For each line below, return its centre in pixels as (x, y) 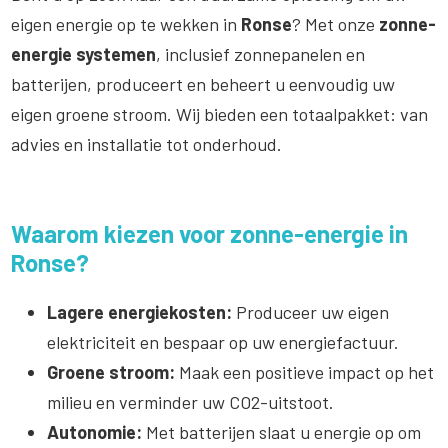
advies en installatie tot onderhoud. (147, 143)
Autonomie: (95, 431)
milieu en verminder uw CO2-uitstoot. (191, 401)
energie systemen (84, 53)
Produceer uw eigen (311, 311)
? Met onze (336, 23)
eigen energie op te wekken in (126, 23)
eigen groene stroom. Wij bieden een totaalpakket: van (220, 113)
